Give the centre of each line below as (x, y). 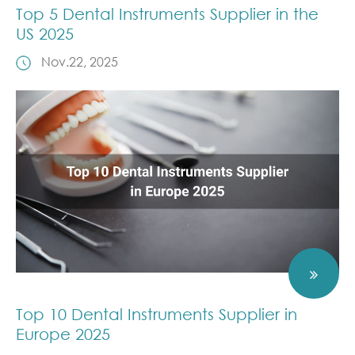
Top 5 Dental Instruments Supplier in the (167, 14)
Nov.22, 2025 (80, 61)
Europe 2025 (63, 334)
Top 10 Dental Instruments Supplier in (157, 314)
